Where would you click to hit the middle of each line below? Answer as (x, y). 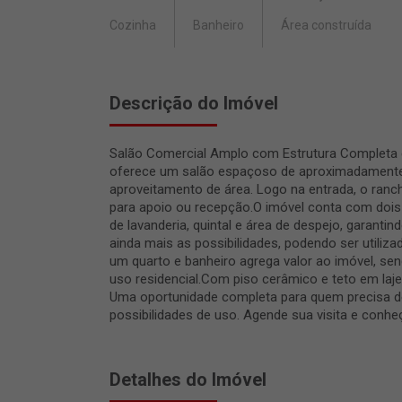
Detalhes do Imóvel (188, 380)
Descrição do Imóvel (194, 104)
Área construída (326, 26)
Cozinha (133, 26)
